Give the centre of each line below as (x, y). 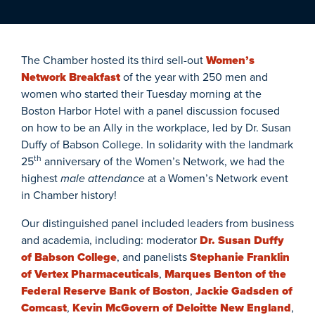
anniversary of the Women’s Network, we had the (163, 161)
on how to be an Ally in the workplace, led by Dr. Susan (156, 127)
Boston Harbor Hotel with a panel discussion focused (150, 110)
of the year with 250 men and (194, 77)
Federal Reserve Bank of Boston (105, 290)
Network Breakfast (71, 77)
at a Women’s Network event (217, 178)
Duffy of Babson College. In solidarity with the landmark (157, 144)
